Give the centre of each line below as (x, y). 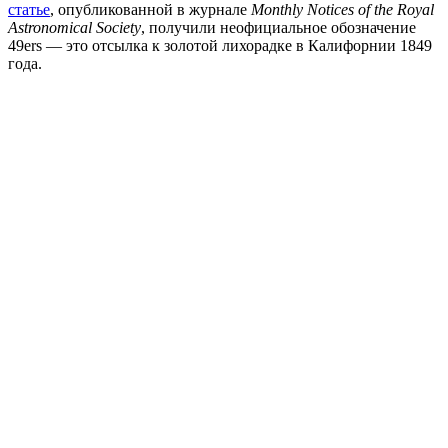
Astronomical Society (74, 28)
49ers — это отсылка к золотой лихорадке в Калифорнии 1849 (220, 46)
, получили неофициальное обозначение (278, 28)
